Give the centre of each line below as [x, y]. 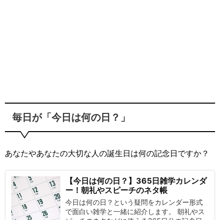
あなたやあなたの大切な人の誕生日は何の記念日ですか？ [107, 153]
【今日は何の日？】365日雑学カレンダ [136, 181]
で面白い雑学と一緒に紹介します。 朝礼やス [135, 211]
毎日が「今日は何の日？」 [71, 117]
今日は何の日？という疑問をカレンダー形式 [134, 202]
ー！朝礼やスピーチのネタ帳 [116, 190]
